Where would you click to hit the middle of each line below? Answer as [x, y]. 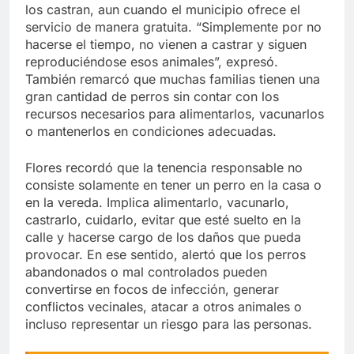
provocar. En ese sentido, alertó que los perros [166, 255]
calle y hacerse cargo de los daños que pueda [163, 237]
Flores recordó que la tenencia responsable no [164, 168]
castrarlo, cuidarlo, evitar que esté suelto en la [163, 220]
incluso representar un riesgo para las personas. [169, 324]
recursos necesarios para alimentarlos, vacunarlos [175, 114]
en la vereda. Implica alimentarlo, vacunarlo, [157, 203]
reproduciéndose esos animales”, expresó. [152, 62]
